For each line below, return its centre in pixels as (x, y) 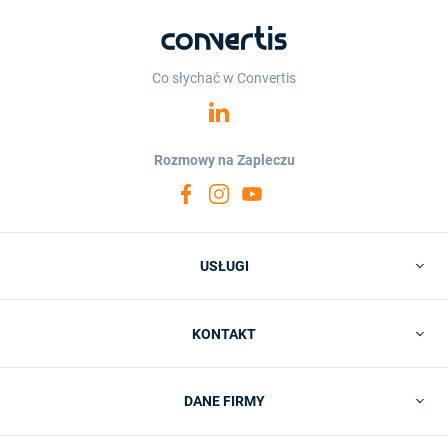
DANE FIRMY (224, 401)
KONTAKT (224, 333)
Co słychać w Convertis (224, 77)
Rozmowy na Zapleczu (224, 159)
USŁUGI (224, 265)
